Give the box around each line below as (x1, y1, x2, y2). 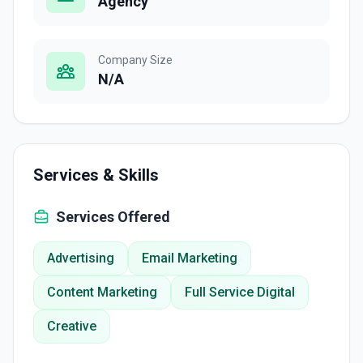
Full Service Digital (185, 284, 295, 300)
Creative (47, 318, 96, 334)
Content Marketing (47, 284, 157, 300)
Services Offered (56, 208, 170, 225)
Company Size (98, 53, 173, 66)
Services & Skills (33, 165, 159, 185)
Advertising (47, 250, 114, 266)
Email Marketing (142, 250, 237, 266)
